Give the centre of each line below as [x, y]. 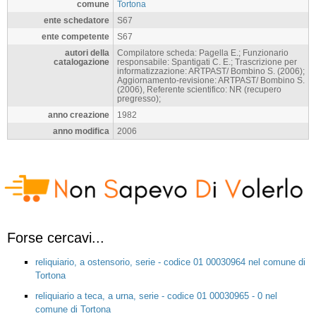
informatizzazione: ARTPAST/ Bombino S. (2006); [211, 71]
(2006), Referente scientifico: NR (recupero [199, 90]
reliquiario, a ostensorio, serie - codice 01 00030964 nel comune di [170, 262]
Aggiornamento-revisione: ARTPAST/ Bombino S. [211, 80]
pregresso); [139, 99]
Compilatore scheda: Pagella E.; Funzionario [203, 53]
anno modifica [81, 131]
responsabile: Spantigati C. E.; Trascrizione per [207, 62]
